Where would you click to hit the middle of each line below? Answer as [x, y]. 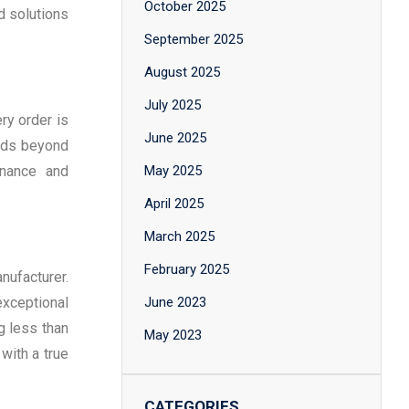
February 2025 [187, 269]
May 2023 [173, 335]
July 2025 [173, 105]
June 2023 [175, 302]
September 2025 [194, 39]
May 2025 [173, 171]
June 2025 [175, 138]
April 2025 [174, 204]
